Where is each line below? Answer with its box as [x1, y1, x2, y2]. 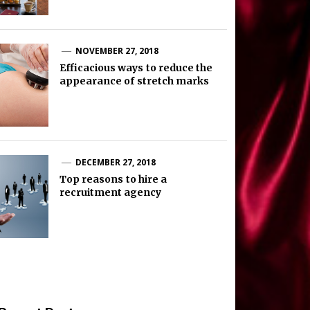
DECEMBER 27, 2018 [75, 156, 156, 168]
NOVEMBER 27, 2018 [75, 44, 159, 57]
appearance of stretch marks [59, 74, 209, 87]
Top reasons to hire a [59, 172, 167, 185]
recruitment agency [59, 185, 162, 199]
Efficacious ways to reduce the [59, 61, 213, 74]
